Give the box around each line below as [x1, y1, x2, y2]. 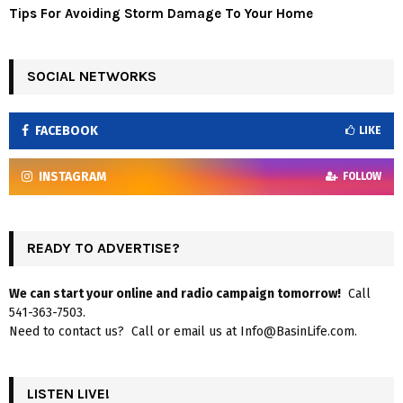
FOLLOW [343, 170, 381, 184]
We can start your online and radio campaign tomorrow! [9, 286, 341, 302]
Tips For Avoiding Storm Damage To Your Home [9, 5, 313, 22]
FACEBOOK [35, 123, 98, 139]
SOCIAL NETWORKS [27, 67, 157, 85]
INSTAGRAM [39, 169, 106, 185]
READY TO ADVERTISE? [27, 239, 180, 257]
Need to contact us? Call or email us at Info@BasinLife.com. [9, 324, 357, 340]
